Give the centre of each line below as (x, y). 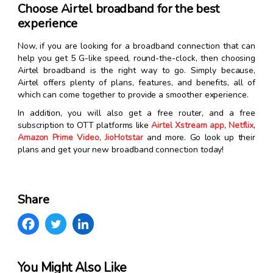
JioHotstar (124, 138)
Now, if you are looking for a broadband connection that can (136, 46)
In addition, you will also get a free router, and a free (136, 113)
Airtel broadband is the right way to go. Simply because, (136, 71)
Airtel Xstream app (188, 126)
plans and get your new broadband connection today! (121, 150)
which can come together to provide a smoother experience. (133, 95)
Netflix (241, 126)
